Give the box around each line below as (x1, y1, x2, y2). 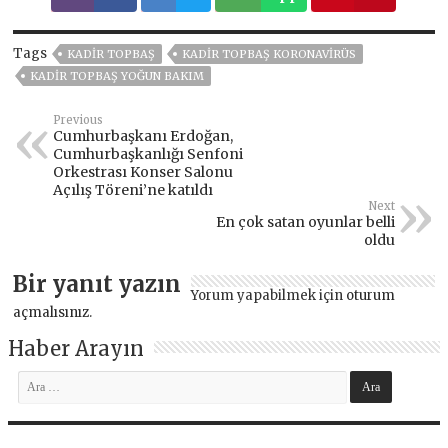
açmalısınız (13, 304, 90, 322)
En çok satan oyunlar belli (215, 213, 395, 232)
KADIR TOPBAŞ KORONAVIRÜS (182, 47, 357, 62)
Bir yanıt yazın (13, 270, 182, 299)
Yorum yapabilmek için (191, 287, 347, 305)
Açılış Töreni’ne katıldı (53, 181, 214, 200)
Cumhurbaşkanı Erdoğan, (53, 127, 234, 146)
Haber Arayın (8, 336, 145, 362)
